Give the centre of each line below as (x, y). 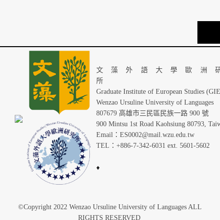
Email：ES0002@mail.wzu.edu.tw (145, 135)
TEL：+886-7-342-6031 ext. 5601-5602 (153, 146)
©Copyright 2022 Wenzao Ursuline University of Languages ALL (110, 207)
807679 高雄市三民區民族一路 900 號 (153, 113)
